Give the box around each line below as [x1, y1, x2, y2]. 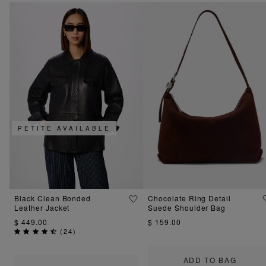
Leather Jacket [14, 202, 70, 213]
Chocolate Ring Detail [148, 192, 232, 203]
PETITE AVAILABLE [18, 124, 111, 133]
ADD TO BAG [183, 254, 237, 265]
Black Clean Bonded [14, 192, 91, 203]
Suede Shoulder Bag [148, 202, 226, 213]
